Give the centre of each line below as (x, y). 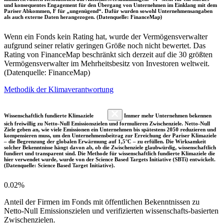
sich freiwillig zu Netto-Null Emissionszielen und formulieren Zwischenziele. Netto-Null (107, 123)
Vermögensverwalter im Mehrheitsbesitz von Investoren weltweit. (107, 63)
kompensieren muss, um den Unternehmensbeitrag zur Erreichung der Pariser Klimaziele (110, 135)
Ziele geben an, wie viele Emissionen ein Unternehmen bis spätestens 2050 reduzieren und (110, 129)
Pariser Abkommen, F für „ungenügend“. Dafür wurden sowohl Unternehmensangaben (108, 11)
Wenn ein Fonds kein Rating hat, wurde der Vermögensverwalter (106, 36)
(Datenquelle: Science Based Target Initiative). (59, 165)
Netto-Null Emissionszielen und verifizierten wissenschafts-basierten (111, 211)
